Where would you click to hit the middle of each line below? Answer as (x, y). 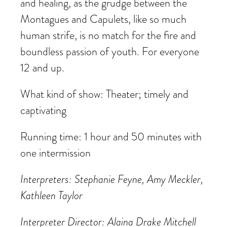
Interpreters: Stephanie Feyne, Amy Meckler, (112, 179)
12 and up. (42, 68)
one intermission (55, 153)
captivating (43, 110)
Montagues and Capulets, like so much (103, 19)
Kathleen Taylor (51, 196)
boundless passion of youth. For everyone (110, 52)
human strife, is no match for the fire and (108, 35)
